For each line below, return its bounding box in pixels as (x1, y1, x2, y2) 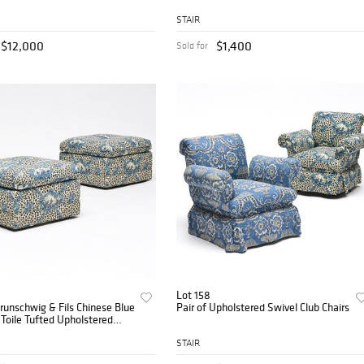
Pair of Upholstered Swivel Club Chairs (176, 299, 350, 314)
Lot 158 (176, 287, 211, 302)
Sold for (176, 39, 209, 51)
